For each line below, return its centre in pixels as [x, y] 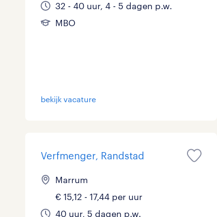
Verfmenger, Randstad [93, 155]
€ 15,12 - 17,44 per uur [99, 197]
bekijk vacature [68, 99]
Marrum [72, 180]
